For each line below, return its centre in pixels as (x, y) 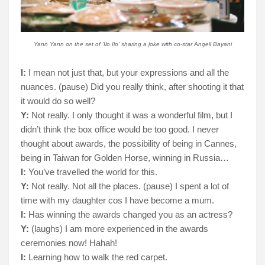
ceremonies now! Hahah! (69, 243)
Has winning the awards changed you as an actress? (129, 214)
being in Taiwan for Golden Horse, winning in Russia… (125, 157)
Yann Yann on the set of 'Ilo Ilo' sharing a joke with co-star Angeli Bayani (132, 44)
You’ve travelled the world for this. (92, 172)
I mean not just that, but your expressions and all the (127, 72)
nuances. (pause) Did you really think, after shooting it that (132, 86)
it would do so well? (58, 101)
